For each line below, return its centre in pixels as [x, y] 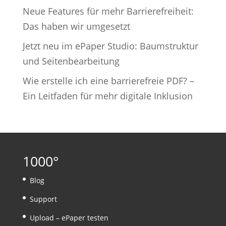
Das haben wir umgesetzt [76, 26]
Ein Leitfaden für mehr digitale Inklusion [107, 96]
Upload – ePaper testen [69, 218]
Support [43, 199]
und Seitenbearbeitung [71, 61]
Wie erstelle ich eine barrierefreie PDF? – [108, 81]
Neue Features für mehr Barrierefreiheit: [108, 11]
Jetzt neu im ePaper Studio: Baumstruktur [110, 46]
